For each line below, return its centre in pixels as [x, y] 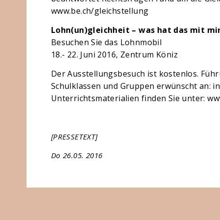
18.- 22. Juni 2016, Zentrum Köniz [114, 55]
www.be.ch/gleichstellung [100, 11]
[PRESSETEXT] [74, 137]
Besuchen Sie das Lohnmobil [106, 42]
